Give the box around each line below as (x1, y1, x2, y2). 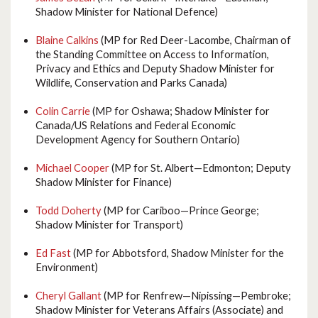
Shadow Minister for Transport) (35, 219, 183, 231)
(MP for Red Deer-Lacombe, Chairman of (99, 34, 291, 47)
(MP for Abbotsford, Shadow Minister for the (71, 247, 284, 260)
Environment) (35, 261, 98, 274)
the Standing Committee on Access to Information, (35, 48, 269, 61)
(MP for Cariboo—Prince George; (102, 204, 259, 217)
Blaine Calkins (35, 34, 99, 47)
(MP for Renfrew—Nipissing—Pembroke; (102, 290, 291, 302)
